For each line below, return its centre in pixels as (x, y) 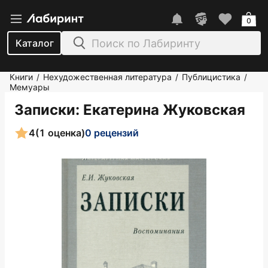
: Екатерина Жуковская (160, 110)
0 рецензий (112, 133)
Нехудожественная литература (107, 77)
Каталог (34, 43)
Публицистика (211, 77)
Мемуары (30, 87)
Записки (45, 110)
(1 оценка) (60, 133)
